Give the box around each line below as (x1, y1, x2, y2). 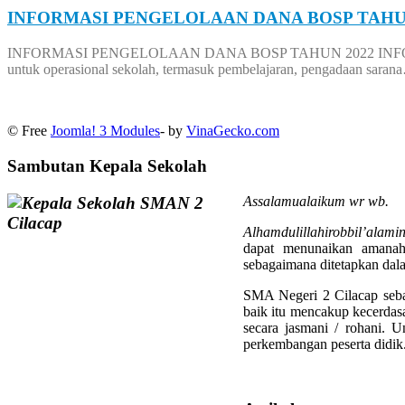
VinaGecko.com (186, 123, 279, 139)
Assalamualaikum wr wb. (243, 193, 389, 209)
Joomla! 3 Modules (51, 123, 160, 139)
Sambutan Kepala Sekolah (7, 155, 207, 175)
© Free (7, 123, 51, 139)
